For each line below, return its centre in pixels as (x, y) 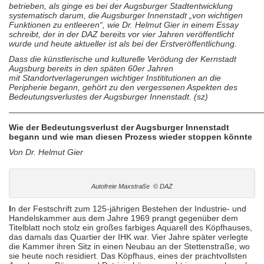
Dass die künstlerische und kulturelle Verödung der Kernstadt (123, 59)
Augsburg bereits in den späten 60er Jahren (91, 68)
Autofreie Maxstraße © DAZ (132, 186)
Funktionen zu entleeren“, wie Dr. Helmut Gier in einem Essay (124, 25)
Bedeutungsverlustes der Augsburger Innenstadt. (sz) (108, 97)
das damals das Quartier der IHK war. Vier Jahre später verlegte (128, 237)
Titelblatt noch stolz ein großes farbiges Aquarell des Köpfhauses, (131, 227)
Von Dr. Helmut (38, 152)
